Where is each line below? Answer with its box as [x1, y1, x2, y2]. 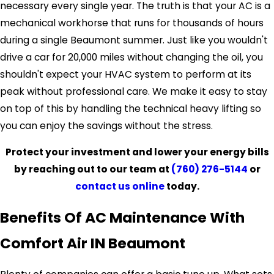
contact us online [75, 180, 165, 193]
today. [164, 180, 199, 193]
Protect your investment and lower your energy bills [5, 146, 269, 159]
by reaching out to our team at [13, 163, 171, 176]
